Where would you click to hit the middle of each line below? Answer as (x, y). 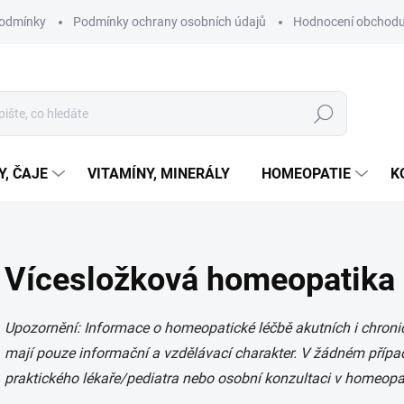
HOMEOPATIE (306, 174)
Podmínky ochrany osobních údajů (170, 22)
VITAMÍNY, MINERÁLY (159, 174)
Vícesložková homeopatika (200, 280)
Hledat (324, 114)
